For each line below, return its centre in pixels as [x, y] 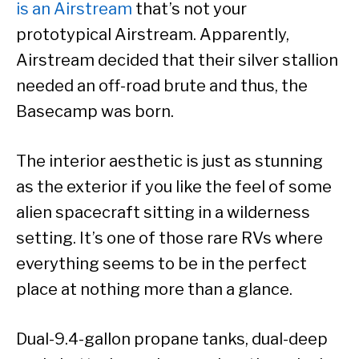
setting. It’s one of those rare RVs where [169, 238]
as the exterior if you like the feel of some [174, 187]
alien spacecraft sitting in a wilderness [163, 213]
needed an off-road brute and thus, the [162, 86]
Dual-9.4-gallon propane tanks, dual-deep [172, 339]
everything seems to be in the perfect [161, 264]
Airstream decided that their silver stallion [177, 61]
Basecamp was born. [95, 112]
